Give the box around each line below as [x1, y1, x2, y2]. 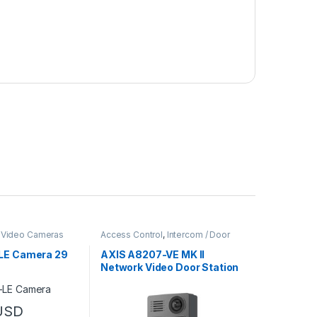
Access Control [100, 229, 163, 241]
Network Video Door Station [100, 260, 239, 273]
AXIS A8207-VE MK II [100, 248, 205, 260]
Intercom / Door [166, 229, 230, 241]
